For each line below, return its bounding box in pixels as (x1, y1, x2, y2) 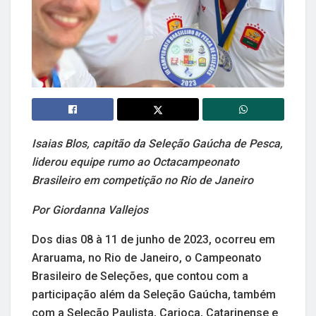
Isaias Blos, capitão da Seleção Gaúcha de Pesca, (32, 136, 283, 150)
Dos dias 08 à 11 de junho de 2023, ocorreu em (32, 232, 275, 246)
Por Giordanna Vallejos (32, 202, 148, 217)
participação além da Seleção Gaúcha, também (32, 287, 276, 301)
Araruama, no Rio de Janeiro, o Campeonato (32, 250, 262, 265)
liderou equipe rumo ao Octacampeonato (32, 154, 239, 169)
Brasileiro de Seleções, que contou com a (32, 269, 248, 283)
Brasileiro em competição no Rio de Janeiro (32, 173, 253, 187)
